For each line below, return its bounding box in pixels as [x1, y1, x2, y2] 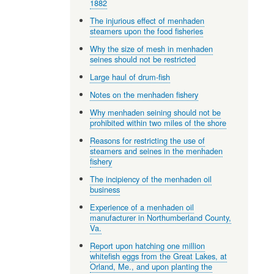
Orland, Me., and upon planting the [90, 260, 213, 272]
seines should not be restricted [90, 53, 196, 65]
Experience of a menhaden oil [90, 201, 194, 213]
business [90, 183, 120, 195]
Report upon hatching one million [90, 239, 206, 251]
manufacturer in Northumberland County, [90, 211, 232, 223]
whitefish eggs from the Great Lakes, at [90, 250, 228, 262]
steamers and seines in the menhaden [90, 144, 223, 157]
